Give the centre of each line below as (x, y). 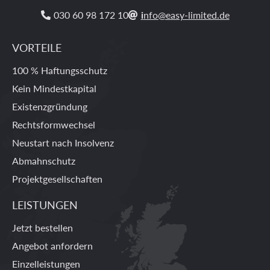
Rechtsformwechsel (54, 125)
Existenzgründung (50, 107)
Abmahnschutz (44, 161)
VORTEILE (37, 48)
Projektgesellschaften (57, 179)
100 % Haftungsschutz (60, 71)
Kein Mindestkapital (54, 89)
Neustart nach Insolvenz (63, 143)
